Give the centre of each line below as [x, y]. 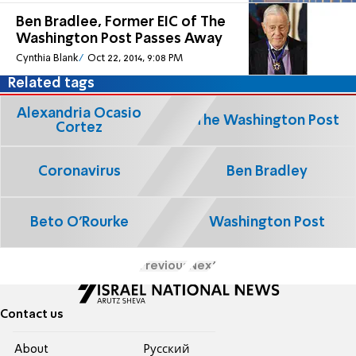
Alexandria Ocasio [79, 113]
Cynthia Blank [47, 58]
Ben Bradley [267, 171]
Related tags [52, 84]
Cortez [79, 128]
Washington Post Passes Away [119, 39]
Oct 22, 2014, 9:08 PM [135, 58]
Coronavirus [79, 171]
